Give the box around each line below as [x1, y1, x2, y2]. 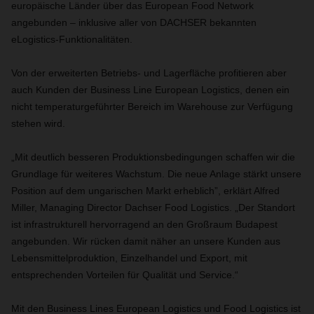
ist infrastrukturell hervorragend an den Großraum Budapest [11, 219, 278, 230]
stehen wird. [11, 118, 65, 129]
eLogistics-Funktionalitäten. [11, 34, 132, 45]
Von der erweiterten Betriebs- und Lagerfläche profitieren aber [11, 67, 287, 78]
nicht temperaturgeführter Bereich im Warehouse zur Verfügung [11, 101, 293, 112]
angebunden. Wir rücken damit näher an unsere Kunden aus [11, 235, 280, 247]
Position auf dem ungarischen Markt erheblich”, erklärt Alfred [11, 185, 280, 196]
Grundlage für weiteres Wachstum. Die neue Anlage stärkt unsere [11, 168, 301, 179]
